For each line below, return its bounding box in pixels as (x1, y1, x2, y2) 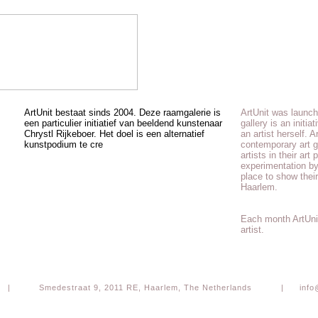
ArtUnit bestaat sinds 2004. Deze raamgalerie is (24, 107, 221, 118)
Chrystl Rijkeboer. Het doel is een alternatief (24, 128, 204, 139)
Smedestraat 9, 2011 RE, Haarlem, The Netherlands (39, 283, 252, 292)
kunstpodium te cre (24, 139, 103, 150)
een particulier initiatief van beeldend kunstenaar (24, 118, 222, 128)
